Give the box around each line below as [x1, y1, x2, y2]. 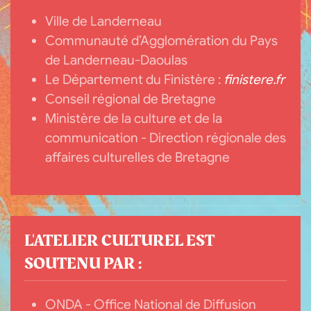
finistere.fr [224, 71, 285, 87]
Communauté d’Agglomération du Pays [45, 32, 278, 49]
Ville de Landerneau [45, 12, 162, 29]
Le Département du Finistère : [45, 71, 224, 87]
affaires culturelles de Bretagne [45, 149, 230, 165]
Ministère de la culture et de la [45, 110, 222, 126]
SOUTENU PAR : [24, 251, 142, 276]
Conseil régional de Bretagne [45, 90, 216, 107]
